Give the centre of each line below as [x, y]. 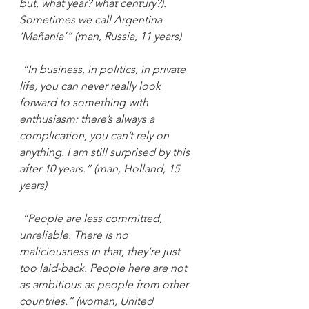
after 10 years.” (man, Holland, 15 [101, 168]
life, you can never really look [91, 86]
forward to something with [85, 102]
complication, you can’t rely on [96, 135]
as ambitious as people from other [105, 284]
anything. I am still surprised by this [106, 152]
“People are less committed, [93, 218]
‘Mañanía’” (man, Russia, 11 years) [100, 36]
